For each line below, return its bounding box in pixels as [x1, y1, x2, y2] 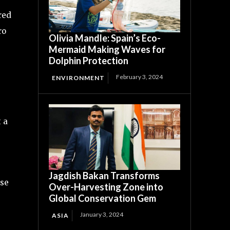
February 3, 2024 [116, 73, 163, 81]
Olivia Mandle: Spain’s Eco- [49, 32, 161, 44]
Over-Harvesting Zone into [49, 181, 164, 193]
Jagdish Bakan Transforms [49, 170, 160, 182]
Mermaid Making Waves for [49, 44, 166, 55]
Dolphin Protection [49, 55, 129, 67]
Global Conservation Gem [49, 193, 157, 204]
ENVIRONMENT [52, 74, 105, 82]
